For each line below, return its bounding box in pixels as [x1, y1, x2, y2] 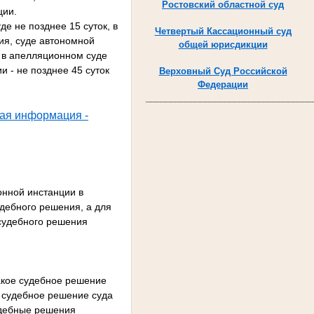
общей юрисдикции [178, 39, 268, 50]
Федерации [198, 78, 248, 90]
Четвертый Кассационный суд [154, 25, 292, 36]
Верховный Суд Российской [158, 65, 287, 76]
